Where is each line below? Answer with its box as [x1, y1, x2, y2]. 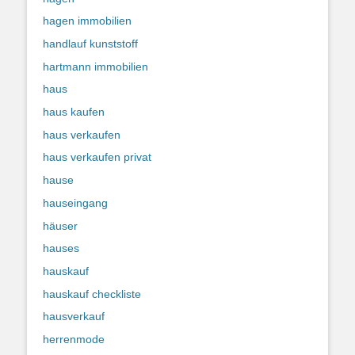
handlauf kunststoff [43, 37, 138, 51]
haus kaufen [43, 105, 105, 119]
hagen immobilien [43, 14, 132, 28]
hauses [43, 242, 79, 255]
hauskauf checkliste [43, 287, 141, 300]
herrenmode [43, 332, 105, 345]
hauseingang [43, 196, 108, 209]
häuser [43, 219, 78, 232]
